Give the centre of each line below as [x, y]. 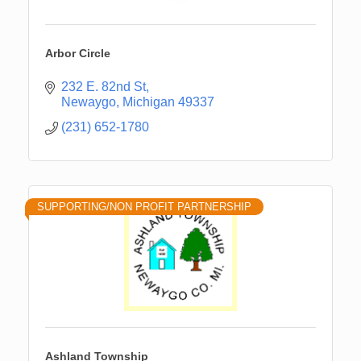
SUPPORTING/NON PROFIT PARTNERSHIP [144, 206]
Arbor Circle [78, 53]
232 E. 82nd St [104, 86]
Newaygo [89, 102]
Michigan [149, 102]
